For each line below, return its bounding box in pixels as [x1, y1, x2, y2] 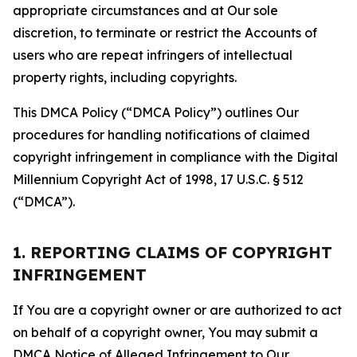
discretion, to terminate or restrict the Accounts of [13, 25, 317, 41]
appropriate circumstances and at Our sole [13, 2, 278, 18]
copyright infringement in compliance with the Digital [13, 149, 338, 165]
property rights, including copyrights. [13, 69, 237, 85]
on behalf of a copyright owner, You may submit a [13, 324, 318, 340]
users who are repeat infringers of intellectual [13, 47, 292, 63]
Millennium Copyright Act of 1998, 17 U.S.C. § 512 [13, 171, 304, 187]
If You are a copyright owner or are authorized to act [13, 302, 342, 318]
